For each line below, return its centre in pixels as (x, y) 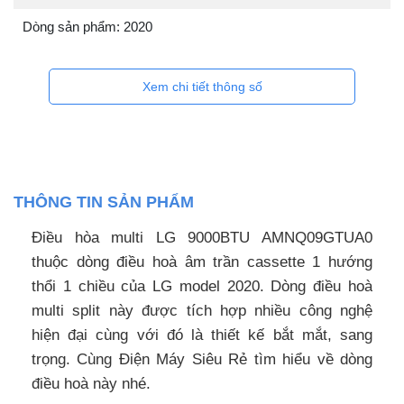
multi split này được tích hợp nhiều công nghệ (202, 311)
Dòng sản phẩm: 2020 (87, 27)
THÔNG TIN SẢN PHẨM (104, 202)
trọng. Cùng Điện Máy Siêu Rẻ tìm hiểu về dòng (202, 360)
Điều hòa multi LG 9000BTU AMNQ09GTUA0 (202, 238)
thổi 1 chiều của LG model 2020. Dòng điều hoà (202, 287)
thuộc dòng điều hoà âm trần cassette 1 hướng (202, 262)
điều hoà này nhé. (91, 384)
